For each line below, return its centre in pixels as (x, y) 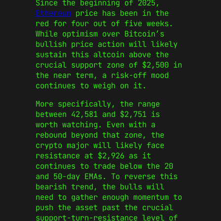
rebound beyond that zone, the (100, 135)
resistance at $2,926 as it (93, 155)
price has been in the (120, 13)
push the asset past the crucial (104, 207)
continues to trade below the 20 (104, 166)
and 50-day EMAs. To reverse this (107, 176)
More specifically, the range (98, 104)
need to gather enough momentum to (109, 197)
